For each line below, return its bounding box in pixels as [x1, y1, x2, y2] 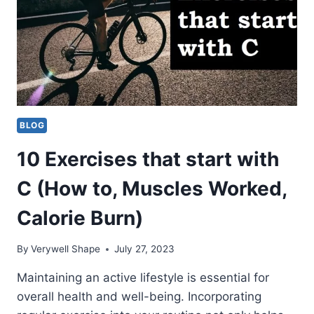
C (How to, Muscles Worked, [17, 176, 287, 200]
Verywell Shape [31, 243, 101, 255]
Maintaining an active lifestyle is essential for [17, 271, 269, 285]
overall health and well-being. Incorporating [17, 289, 261, 304]
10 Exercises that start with [17, 146, 279, 171]
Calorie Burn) [17, 205, 143, 230]
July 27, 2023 [114, 243, 175, 255]
